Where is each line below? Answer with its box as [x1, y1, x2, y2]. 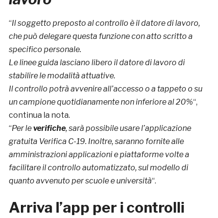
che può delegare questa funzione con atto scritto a [8, 31, 193, 41]
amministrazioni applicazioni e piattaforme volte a [8, 149, 189, 159]
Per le [11, 123, 33, 133]
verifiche [33, 123, 66, 133]
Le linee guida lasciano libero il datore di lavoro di [8, 57, 185, 67]
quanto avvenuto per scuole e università [8, 176, 152, 185]
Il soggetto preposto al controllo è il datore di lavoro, [11, 18, 200, 28]
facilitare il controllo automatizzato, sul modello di [8, 163, 188, 172]
